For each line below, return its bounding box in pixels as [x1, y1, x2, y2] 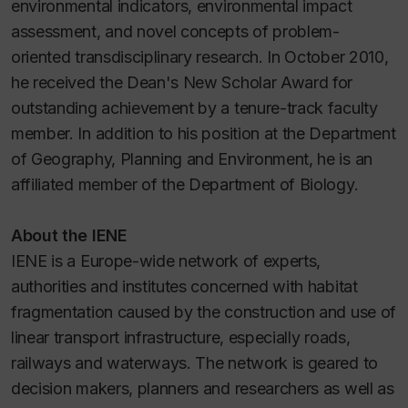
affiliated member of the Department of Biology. [11, 174, 359, 194]
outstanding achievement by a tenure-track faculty [11, 97, 378, 117]
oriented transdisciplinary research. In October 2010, [11, 46, 389, 66]
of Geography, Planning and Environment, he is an [11, 148, 372, 168]
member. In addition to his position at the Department [11, 123, 396, 143]
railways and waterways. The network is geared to [11, 352, 378, 372]
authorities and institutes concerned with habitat [11, 276, 358, 296]
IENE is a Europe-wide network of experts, [11, 250, 321, 270]
